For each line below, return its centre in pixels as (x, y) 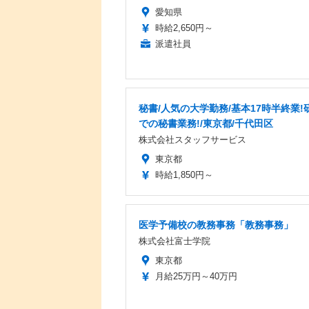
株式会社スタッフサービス (192, 139)
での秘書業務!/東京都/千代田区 (206, 123)
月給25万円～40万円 (196, 276)
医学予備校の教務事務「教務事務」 (216, 225)
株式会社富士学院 (175, 241)
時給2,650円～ (184, 28)
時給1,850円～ (184, 175)
